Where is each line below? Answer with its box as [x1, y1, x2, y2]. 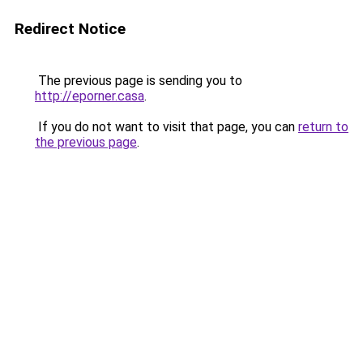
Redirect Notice [15, 19, 126, 38]
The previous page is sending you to [35, 73, 242, 88]
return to [298, 119, 348, 135]
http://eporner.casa [35, 88, 144, 104]
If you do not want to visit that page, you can [35, 119, 298, 135]
